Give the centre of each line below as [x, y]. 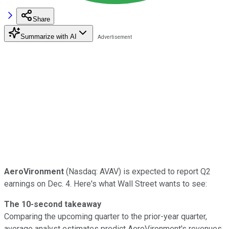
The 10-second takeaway [53, 204]
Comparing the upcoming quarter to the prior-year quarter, [106, 216]
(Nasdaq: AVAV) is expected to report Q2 [137, 171]
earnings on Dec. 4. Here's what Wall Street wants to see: [106, 184]
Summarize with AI [49, 36]
